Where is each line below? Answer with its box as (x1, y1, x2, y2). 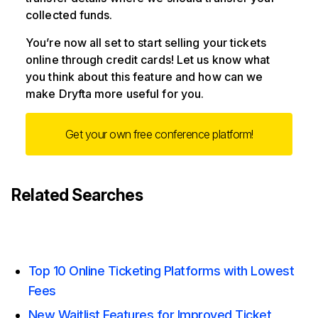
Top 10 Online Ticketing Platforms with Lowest (28, 263, 295, 279)
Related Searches (11, 185, 143, 206)
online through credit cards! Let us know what (26, 53, 270, 67)
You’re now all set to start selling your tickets (26, 35, 266, 50)
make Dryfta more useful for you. (26, 87, 204, 102)
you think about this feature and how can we (26, 70, 263, 84)
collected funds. (26, 8, 113, 23)
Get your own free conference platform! (65, 127, 253, 142)
